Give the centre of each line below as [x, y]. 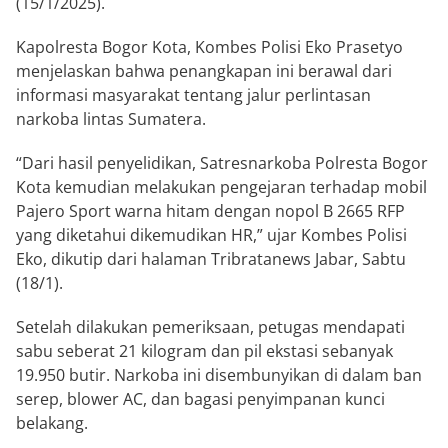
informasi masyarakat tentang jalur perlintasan [193, 95]
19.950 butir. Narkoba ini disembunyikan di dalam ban [219, 375]
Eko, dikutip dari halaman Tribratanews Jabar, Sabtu [211, 259]
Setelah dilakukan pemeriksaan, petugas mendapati [210, 327]
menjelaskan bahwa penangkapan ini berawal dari [204, 71]
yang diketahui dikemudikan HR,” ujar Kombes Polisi [211, 235]
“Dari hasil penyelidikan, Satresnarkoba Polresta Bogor [222, 163]
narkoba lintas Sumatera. [111, 119]
